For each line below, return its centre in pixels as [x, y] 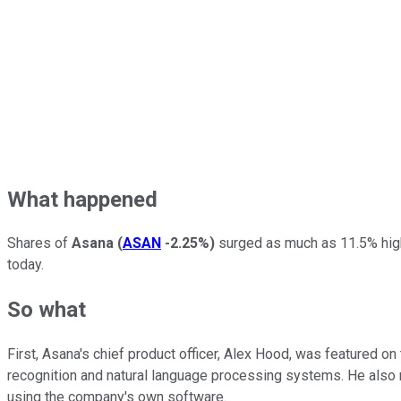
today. [26, 265]
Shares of [39, 243]
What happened [82, 199]
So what [47, 310]
